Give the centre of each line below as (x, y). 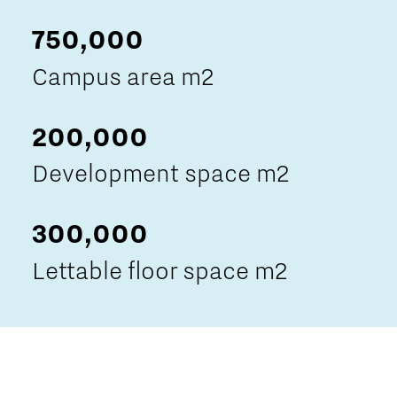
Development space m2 (160, 174)
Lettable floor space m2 (160, 272)
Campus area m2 (123, 77)
